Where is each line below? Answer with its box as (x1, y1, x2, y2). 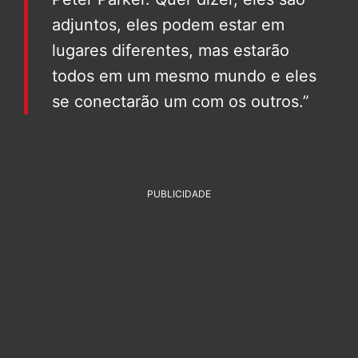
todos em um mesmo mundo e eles (52, 66, 316, 86)
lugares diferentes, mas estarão (52, 40, 289, 60)
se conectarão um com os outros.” (52, 91, 309, 111)
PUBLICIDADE (147, 187, 211, 200)
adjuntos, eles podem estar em (52, 14, 284, 34)
